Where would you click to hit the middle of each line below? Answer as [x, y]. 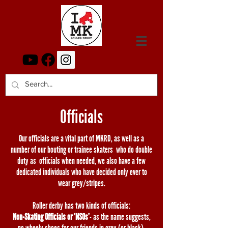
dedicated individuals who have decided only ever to [81, 172]
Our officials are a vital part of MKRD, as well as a [81, 138]
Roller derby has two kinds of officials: [81, 206]
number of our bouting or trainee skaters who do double [81, 150]
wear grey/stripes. [81, 183]
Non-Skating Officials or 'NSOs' [51, 217]
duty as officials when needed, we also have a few [81, 161]
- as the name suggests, [120, 217]
